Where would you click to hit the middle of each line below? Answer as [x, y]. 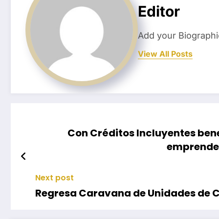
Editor [159, 11]
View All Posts [165, 54]
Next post [55, 178]
